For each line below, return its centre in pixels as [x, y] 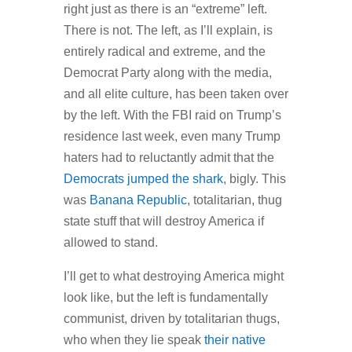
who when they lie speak [134, 339]
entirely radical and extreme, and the [164, 51]
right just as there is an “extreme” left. [165, 9]
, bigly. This [254, 178]
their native [235, 339]
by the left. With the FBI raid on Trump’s [172, 115]
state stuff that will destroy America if [163, 221]
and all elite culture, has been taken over [176, 93]
